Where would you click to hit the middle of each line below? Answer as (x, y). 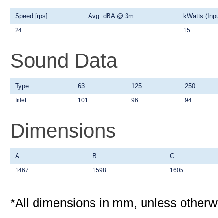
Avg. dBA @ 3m (111, 16)
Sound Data (64, 61)
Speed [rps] (31, 16)
